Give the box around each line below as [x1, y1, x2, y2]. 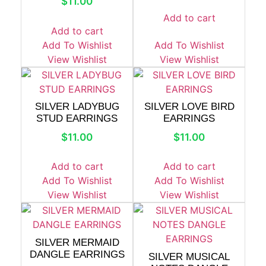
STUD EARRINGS [36, 113, 118, 124]
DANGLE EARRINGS [29, 248, 125, 260]
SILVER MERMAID [34, 236, 119, 248]
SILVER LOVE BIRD [144, 101, 235, 112]
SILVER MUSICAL [148, 251, 230, 262]
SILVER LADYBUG [34, 101, 119, 112]
